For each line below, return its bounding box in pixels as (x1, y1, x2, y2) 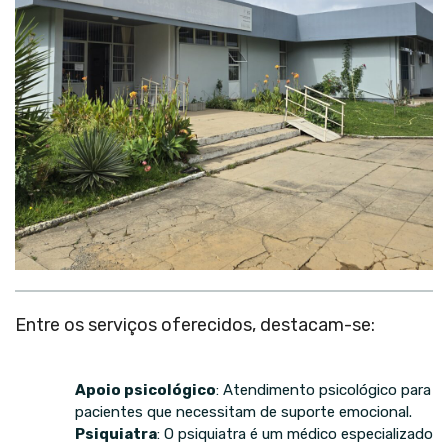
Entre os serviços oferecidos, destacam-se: (15, 314, 375, 337)
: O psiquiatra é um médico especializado (157, 425, 433, 444)
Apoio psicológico (75, 381, 216, 400)
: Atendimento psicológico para (216, 381, 431, 400)
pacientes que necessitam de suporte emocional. (75, 403, 412, 422)
